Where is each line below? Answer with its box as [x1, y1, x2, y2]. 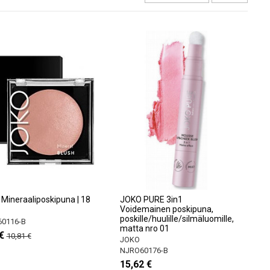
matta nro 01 [119, 223, 169, 233]
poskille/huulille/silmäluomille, [119, 213, 234, 224]
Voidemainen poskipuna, [119, 204, 213, 214]
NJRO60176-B [119, 245, 168, 255]
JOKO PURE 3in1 [119, 194, 183, 204]
